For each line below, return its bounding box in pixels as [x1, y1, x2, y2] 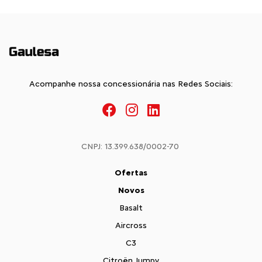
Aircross [115, 220, 147, 230]
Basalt [119, 202, 143, 213]
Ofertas [115, 167, 147, 178]
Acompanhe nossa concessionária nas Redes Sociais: [29, 78, 233, 89]
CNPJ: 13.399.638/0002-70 [81, 141, 179, 151]
